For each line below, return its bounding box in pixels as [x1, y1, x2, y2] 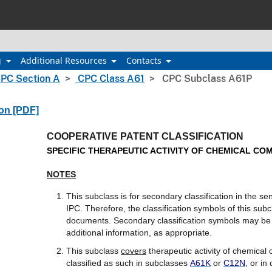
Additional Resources [20, 55, 109, 66]
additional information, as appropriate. [66, 227, 212, 237]
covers [121, 245, 146, 256]
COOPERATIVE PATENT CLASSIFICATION [47, 131, 243, 141]
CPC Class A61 [75, 73, 144, 84]
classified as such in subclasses [66, 257, 190, 268]
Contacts [126, 55, 164, 66]
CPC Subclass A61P [160, 73, 252, 84]
